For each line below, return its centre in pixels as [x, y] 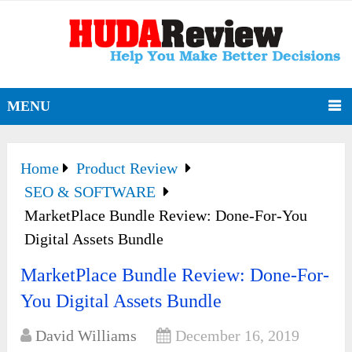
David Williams [86, 336]
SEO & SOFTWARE [90, 192]
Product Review [127, 169]
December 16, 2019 [238, 336]
